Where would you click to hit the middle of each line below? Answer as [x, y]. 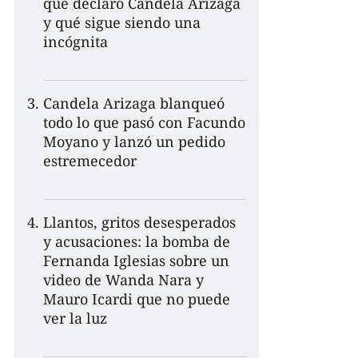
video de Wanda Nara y [123, 279]
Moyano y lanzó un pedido [134, 141]
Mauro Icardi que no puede [137, 298]
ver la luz [75, 318]
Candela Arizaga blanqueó [134, 103]
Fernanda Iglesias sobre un [136, 260]
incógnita [76, 41]
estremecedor [90, 160]
